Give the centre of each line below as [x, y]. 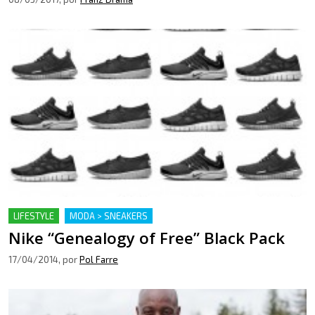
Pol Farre [99, 259]
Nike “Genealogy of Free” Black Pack [147, 238]
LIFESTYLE [34, 216]
